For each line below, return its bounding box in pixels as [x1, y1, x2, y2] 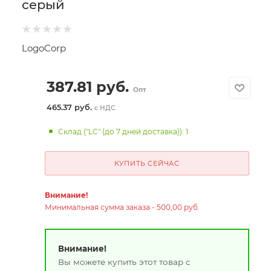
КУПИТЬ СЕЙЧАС [114, 159, 180, 168]
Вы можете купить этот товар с [57, 256, 191, 267]
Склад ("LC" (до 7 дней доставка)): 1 [58, 127, 189, 136]
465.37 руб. [46, 103, 94, 112]
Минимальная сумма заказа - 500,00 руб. [44, 203, 200, 212]
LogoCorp [22, 42, 66, 54]
